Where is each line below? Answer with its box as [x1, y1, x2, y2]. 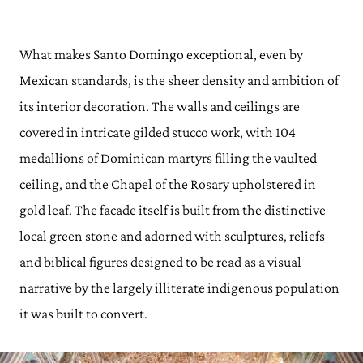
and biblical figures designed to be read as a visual [19, 254, 301, 271]
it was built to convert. [19, 305, 147, 322]
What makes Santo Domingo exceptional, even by [19, 46, 303, 63]
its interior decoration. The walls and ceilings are [19, 98, 300, 115]
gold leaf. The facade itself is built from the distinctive [19, 202, 326, 219]
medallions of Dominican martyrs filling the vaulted [19, 150, 317, 167]
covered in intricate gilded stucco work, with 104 [19, 124, 296, 141]
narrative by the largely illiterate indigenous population [19, 280, 340, 297]
